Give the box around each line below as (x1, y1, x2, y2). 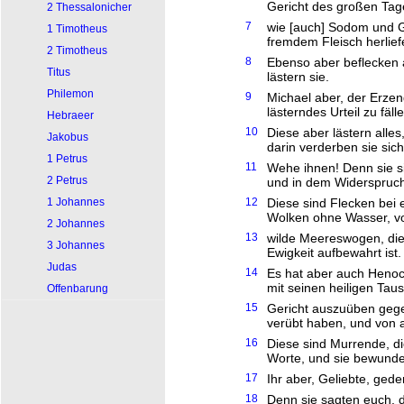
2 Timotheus (47, 44, 107, 57)
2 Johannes (47, 217, 105, 230)
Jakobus (47, 131, 88, 143)
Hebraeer (47, 109, 94, 122)
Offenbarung (47, 282, 108, 295)
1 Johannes (47, 196, 105, 208)
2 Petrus (47, 174, 87, 187)
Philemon (47, 87, 94, 100)
